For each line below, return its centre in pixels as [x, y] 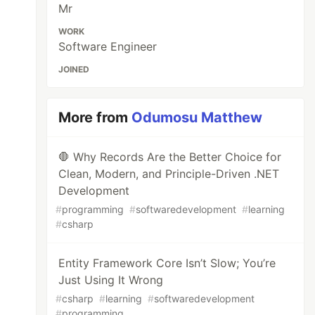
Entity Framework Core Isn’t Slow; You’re [167, 263]
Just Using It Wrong [111, 280]
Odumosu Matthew [197, 117]
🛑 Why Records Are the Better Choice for [170, 157]
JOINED [74, 69]
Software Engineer [108, 46]
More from [95, 117]
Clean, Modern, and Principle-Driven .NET [169, 174]
